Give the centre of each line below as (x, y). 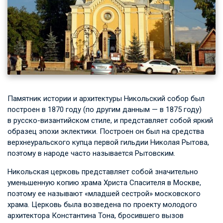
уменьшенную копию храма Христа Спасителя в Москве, (104, 183)
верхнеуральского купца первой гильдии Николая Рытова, (108, 143)
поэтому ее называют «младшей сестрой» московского (104, 194)
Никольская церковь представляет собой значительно (103, 172)
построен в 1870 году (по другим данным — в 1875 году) (105, 110)
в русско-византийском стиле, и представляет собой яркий (110, 121)
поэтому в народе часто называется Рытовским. (91, 154)
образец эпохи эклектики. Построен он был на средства (106, 132)
